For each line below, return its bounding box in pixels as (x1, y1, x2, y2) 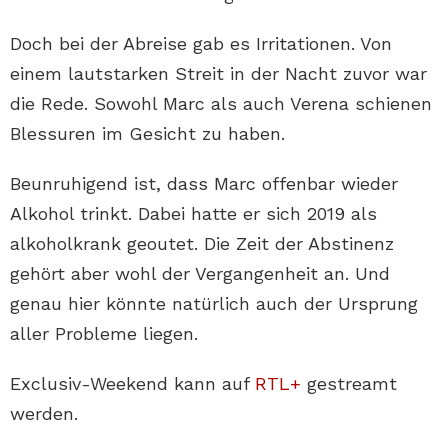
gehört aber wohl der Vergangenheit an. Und (10, 263, 390, 285)
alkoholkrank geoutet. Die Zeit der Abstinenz (10, 233, 394, 255)
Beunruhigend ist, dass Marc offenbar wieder (10, 173, 398, 195)
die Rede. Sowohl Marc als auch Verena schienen (10, 93, 432, 115)
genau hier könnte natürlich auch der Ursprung (10, 293, 418, 315)
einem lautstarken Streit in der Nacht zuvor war (10, 63, 427, 85)
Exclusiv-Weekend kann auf (10, 373, 255, 395)
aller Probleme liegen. (10, 323, 198, 345)
